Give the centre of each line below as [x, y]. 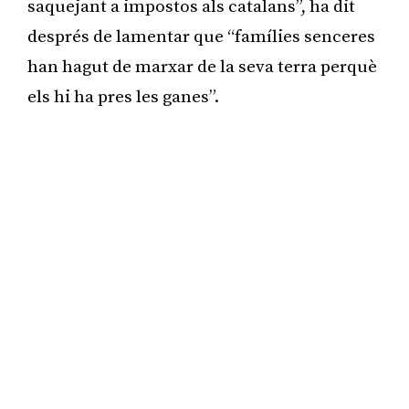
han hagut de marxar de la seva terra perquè [202, 67]
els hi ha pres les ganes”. [123, 97]
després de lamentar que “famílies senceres [201, 37]
